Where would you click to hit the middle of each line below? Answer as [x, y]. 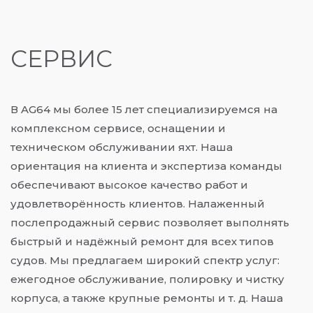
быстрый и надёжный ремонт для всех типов [142, 242]
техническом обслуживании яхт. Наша [122, 147]
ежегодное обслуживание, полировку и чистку [147, 279]
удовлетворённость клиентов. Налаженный [138, 204]
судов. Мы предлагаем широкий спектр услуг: [145, 261]
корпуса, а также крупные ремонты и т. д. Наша [147, 298]
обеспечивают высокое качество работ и [129, 185]
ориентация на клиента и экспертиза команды [146, 166]
